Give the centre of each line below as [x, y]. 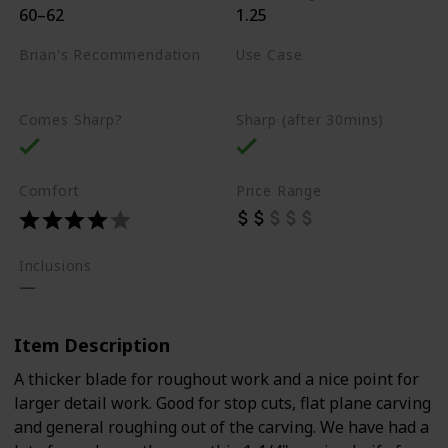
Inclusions [55, 265]
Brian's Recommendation [109, 55]
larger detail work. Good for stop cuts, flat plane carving [222, 402]
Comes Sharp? [70, 120]
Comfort [49, 190]
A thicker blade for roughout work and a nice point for [216, 378]
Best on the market [93, 79]
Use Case [269, 55]
